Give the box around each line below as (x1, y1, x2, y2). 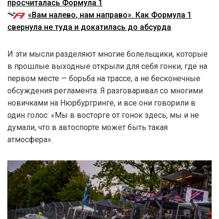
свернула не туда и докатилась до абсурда (7, 22, 171, 32)
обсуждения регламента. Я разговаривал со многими (7, 86, 203, 95)
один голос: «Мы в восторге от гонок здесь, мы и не (7, 110, 199, 120)
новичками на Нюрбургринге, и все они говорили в (7, 98, 196, 108)
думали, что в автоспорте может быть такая (7, 122, 168, 132)
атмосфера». (7, 134, 53, 144)
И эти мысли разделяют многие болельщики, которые (7, 49, 208, 59)
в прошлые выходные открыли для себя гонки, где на (7, 61, 207, 71)
